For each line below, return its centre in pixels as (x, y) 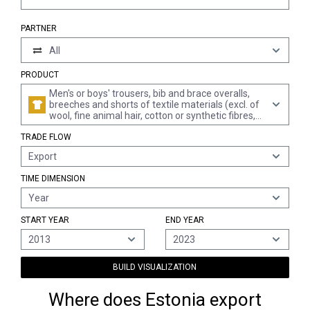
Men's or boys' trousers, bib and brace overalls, (149, 93)
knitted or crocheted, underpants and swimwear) (155, 127)
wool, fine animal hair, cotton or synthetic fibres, (152, 116)
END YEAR (184, 220)
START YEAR (45, 220)
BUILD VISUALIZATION (155, 267)
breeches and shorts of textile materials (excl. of (154, 104)
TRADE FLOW (46, 137)
